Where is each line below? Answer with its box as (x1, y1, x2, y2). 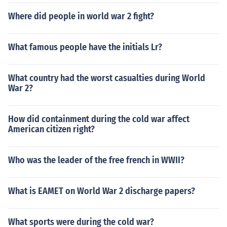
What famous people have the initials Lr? (8, 42, 162, 53)
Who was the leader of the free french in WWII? (8, 155, 184, 166)
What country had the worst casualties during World (8, 72, 205, 84)
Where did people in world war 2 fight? (8, 11, 154, 22)
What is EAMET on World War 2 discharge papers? (8, 185, 195, 197)
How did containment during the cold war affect (8, 113, 190, 125)
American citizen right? (8, 124, 95, 135)
